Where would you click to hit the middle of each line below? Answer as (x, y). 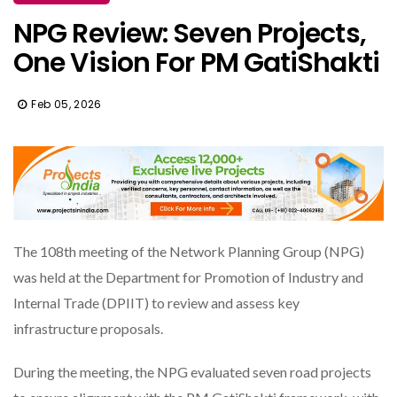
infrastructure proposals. (88, 328)
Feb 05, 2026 (66, 104)
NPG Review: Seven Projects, (190, 33)
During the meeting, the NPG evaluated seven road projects (192, 371)
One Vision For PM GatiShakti (196, 62)
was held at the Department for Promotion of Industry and (188, 276)
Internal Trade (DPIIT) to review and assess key (156, 302)
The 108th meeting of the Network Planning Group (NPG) (189, 251)
